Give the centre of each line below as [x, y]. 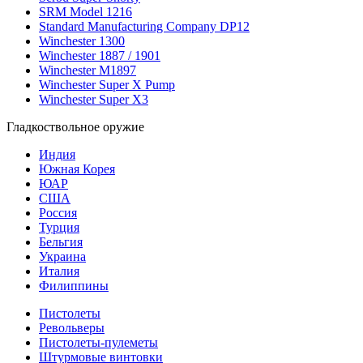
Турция [59, 227]
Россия [58, 212]
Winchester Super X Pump [107, 84]
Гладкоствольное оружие [75, 126]
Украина [62, 256]
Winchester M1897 [88, 70]
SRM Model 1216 [85, 11]
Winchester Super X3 [94, 99]
